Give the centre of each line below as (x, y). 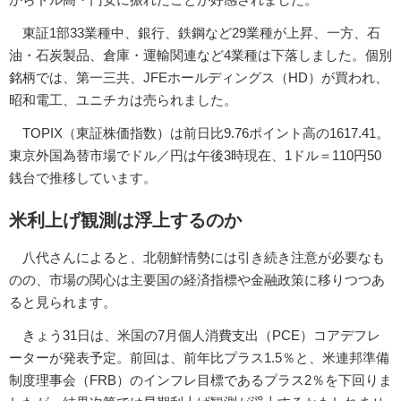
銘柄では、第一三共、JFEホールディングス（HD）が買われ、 (199, 77)
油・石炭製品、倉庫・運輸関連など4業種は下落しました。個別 (200, 55)
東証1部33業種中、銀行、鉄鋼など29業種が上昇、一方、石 (195, 32)
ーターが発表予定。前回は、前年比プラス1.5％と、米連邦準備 (199, 358)
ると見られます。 (63, 303)
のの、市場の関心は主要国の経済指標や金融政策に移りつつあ (197, 280)
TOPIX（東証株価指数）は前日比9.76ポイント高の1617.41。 (199, 132)
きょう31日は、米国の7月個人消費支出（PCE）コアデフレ (195, 336)
